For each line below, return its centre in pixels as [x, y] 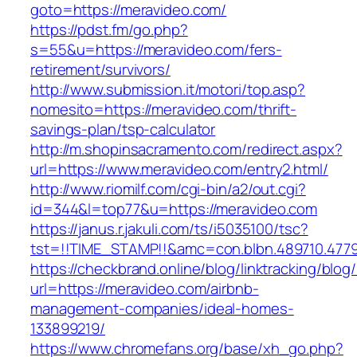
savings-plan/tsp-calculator [123, 129]
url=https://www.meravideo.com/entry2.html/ [179, 169]
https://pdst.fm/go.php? [109, 30]
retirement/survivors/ [100, 70]
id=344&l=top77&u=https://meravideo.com [174, 209]
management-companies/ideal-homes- [162, 309]
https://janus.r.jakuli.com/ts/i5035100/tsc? [169, 229]
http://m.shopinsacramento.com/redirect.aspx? [186, 149]
